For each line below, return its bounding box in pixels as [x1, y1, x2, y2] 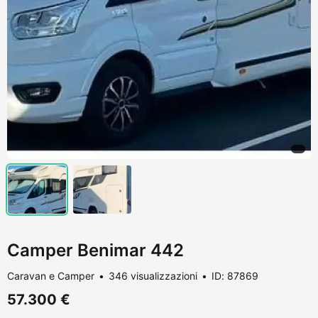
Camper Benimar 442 [7, 239, 184, 261]
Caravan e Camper [7, 269, 94, 282]
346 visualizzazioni [109, 269, 197, 282]
